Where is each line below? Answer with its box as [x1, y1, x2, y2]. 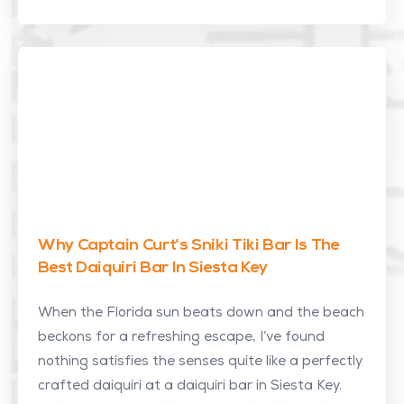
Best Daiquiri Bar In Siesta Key [38, 260, 268, 277]
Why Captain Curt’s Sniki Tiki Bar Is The [38, 237, 340, 254]
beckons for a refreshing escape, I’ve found [38, 331, 325, 344]
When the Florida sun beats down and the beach [38, 307, 364, 320]
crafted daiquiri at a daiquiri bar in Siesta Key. [38, 380, 342, 393]
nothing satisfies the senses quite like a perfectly [38, 355, 363, 369]
